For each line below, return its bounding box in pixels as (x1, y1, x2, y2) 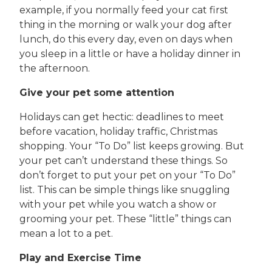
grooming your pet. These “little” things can (19, 212, 231, 225)
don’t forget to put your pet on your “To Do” (19, 169, 236, 181)
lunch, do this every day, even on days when (19, 33, 233, 45)
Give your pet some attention (19, 86, 174, 98)
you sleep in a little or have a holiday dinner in (19, 47, 240, 59)
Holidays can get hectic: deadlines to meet (19, 110, 224, 123)
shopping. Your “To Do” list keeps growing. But (19, 140, 244, 152)
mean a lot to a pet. (19, 227, 113, 239)
